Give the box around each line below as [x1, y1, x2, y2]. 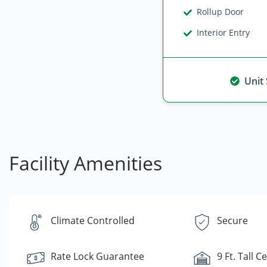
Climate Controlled [51, 214, 135, 227]
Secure [216, 214, 248, 227]
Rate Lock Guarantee [51, 250, 144, 263]
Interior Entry [197, 27, 250, 38]
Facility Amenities [9, 150, 162, 176]
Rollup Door [197, 6, 244, 17]
